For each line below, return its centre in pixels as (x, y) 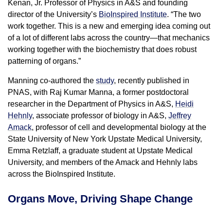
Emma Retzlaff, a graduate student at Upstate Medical (100, 151)
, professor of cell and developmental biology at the (119, 127)
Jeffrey (180, 116)
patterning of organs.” (44, 61)
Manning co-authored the (52, 81)
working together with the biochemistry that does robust (102, 49)
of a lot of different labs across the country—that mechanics (109, 38)
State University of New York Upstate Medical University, (105, 139)
